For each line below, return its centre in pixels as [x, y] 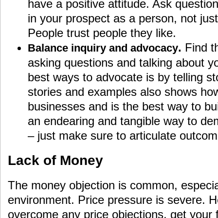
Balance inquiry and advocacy [103, 48]
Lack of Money [55, 160]
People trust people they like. [102, 33]
